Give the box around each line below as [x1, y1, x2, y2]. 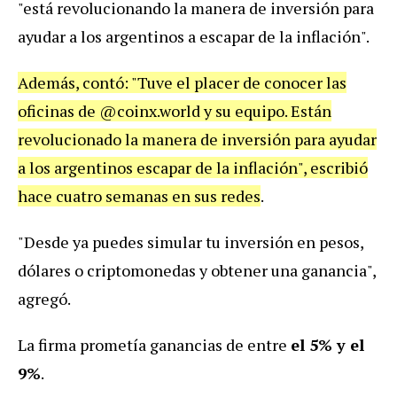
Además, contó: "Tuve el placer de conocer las [18, 72, 346, 94]
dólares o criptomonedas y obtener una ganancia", [18, 260, 376, 282]
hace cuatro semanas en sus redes [18, 185, 261, 207]
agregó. [18, 288, 71, 310]
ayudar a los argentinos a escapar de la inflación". [18, 26, 370, 48]
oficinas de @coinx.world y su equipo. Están [18, 100, 331, 122]
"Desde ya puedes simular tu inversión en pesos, [18, 231, 363, 253]
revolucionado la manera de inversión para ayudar [18, 128, 377, 151]
